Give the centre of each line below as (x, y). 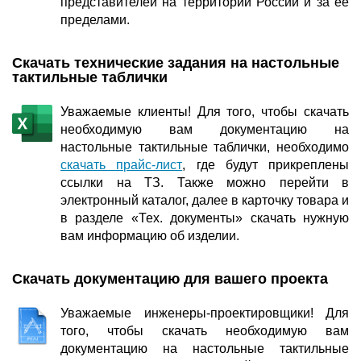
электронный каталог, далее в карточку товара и (205, 200)
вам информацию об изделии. (150, 235)
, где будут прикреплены (266, 164)
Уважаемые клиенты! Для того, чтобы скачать (205, 111)
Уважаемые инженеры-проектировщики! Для (205, 313)
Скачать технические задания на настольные (176, 62)
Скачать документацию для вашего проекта (170, 278)
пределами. (95, 19)
